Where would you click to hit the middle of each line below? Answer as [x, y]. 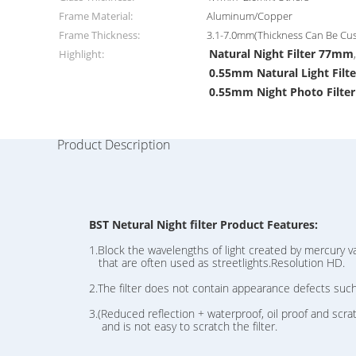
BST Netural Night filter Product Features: [203, 224]
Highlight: [81, 54]
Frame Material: [96, 16]
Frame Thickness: [99, 35]
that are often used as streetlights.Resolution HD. [201, 263]
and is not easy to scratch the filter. [167, 326]
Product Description [114, 145]
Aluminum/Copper [250, 16]
